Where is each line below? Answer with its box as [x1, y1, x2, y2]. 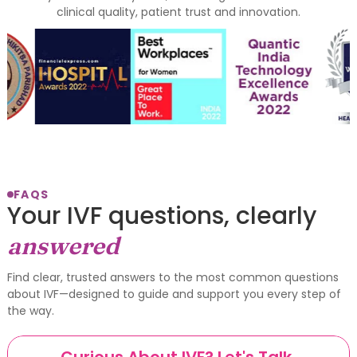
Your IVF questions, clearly [6, 198, 316, 233]
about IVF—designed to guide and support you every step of [6, 285, 341, 302]
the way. [6, 302, 54, 319]
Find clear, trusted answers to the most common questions [6, 269, 339, 285]
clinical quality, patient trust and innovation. [56, 3, 300, 20]
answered [6, 230, 120, 261]
